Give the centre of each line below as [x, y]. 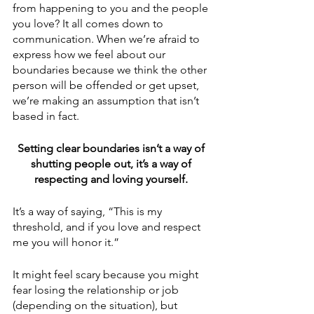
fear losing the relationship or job [97, 290]
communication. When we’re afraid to [108, 39]
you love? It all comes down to [89, 23]
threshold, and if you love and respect [108, 227]
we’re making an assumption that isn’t [107, 101]
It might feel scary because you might [107, 274]
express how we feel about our [90, 54]
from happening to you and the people [112, 8]
